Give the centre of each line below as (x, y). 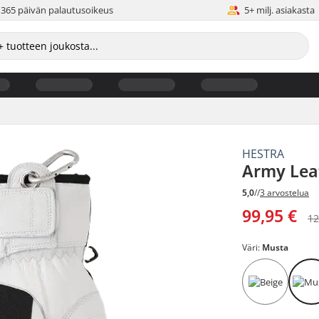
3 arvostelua (285, 193)
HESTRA (263, 153)
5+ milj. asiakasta (280, 10)
